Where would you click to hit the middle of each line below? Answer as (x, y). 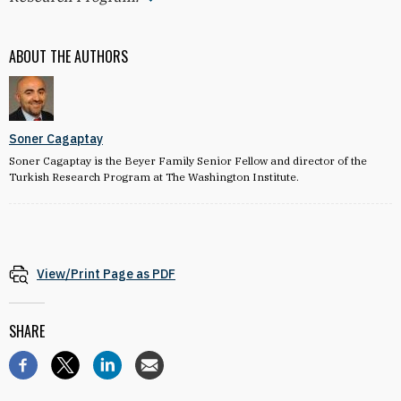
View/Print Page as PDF (106, 274)
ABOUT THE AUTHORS (68, 56)
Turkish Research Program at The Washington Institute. (154, 177)
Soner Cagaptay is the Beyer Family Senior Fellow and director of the (188, 161)
